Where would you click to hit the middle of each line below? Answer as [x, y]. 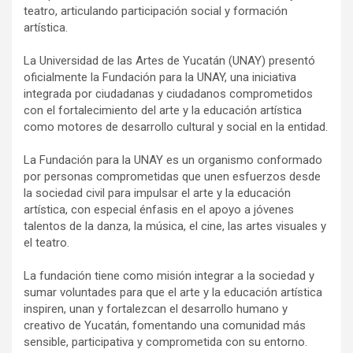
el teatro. [46, 243]
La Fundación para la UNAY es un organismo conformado [173, 160]
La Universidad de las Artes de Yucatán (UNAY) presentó [169, 61]
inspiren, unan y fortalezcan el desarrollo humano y [156, 309]
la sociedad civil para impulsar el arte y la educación [157, 193]
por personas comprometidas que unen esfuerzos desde [172, 177]
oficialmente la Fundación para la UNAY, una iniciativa [160, 78]
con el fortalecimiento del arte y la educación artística [163, 111]
